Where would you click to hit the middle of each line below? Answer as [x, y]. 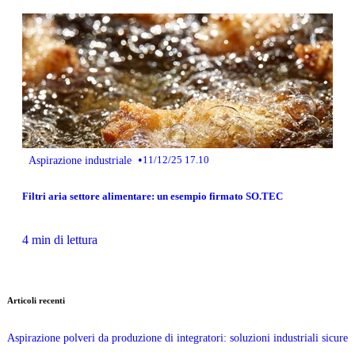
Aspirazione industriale [80, 160]
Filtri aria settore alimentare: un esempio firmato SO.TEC [153, 196]
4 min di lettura [60, 239]
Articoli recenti [36, 300]
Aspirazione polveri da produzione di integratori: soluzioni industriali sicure [177, 337]
